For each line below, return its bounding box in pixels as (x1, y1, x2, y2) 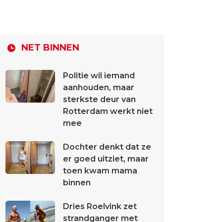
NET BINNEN (21, 42, 79, 53)
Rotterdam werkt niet (63, 107, 153, 116)
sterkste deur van (63, 95, 136, 104)
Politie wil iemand (63, 71, 135, 80)
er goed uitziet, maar (63, 154, 149, 164)
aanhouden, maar (63, 83, 134, 92)
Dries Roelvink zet (63, 202, 137, 211)
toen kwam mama (63, 166, 137, 175)
